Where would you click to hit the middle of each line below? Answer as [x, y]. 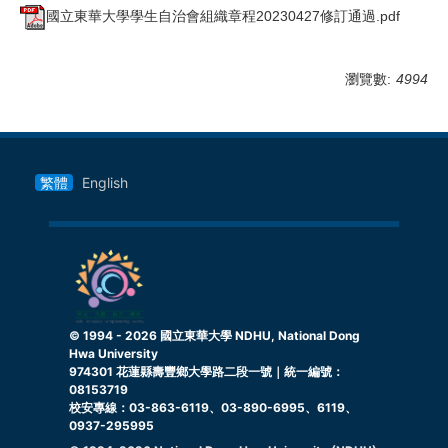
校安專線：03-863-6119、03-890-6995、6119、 [213, 407]
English [105, 182]
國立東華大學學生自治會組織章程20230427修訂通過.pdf [223, 15]
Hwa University [113, 353]
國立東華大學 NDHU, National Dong [258, 335]
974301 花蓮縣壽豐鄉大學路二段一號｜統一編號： [206, 371]
